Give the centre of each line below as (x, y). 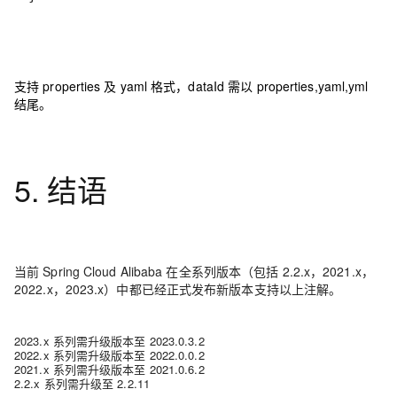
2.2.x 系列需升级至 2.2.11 (82, 383)
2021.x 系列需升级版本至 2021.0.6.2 (109, 369)
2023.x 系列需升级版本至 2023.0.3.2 (109, 341)
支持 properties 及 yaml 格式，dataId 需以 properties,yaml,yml (191, 86)
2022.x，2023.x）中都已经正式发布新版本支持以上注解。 (178, 289)
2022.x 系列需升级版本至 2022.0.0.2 (109, 355)
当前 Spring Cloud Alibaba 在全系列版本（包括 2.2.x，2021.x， (194, 271)
